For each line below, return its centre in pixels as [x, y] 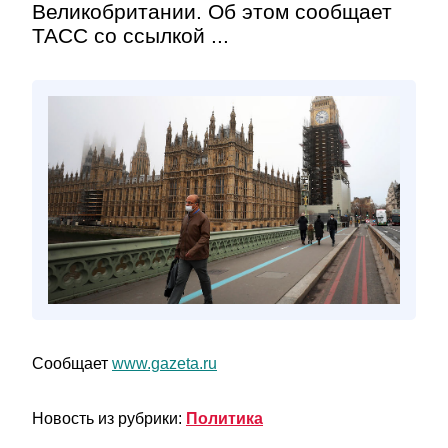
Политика [224, 418]
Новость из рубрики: [109, 418]
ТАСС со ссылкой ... [130, 35]
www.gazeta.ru [164, 363]
